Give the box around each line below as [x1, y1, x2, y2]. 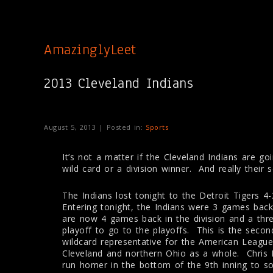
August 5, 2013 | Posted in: [44, 122, 146, 132]
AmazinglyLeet [44, 40, 136, 59]
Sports [146, 122, 168, 132]
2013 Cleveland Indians [44, 73, 193, 93]
